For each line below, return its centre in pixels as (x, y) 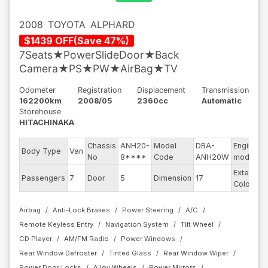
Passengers (43, 178)
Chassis (102, 146)
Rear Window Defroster (58, 253)
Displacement (162, 90)
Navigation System (137, 224)
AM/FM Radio (86, 239)
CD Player (36, 239)
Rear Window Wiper (196, 253)
